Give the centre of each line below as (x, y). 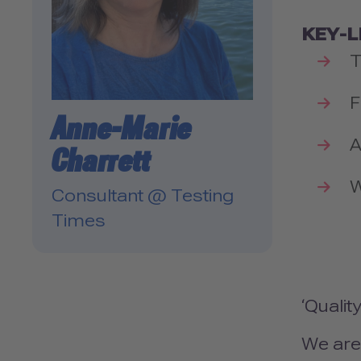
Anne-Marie (122, 129)
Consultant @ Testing (142, 196)
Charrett (101, 161)
